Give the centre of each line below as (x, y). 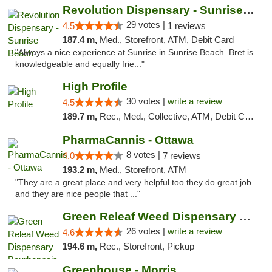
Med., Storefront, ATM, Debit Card (166, 40)
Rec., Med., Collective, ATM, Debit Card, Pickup (172, 116)
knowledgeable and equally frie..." (80, 64)
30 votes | (147, 101)
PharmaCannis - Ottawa (128, 140)
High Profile (95, 87)
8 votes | (144, 155)
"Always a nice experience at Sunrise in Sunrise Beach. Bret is (134, 53)
